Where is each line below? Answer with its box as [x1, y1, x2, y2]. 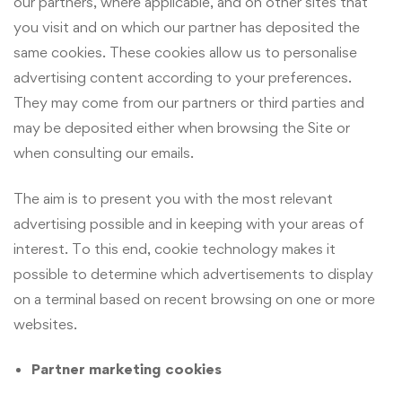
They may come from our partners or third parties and [13, 93, 364, 112]
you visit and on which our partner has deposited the [13, 18, 360, 37]
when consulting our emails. [13, 144, 194, 162]
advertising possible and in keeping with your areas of [13, 214, 364, 232]
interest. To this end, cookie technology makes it [13, 239, 336, 258]
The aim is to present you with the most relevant [13, 188, 333, 207]
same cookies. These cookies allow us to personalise [13, 43, 357, 62]
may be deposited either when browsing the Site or [13, 118, 350, 137]
